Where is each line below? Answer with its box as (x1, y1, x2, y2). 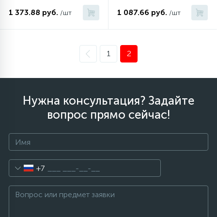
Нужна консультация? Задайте (23, 93, 194, 108)
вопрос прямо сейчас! (46, 108, 170, 122)
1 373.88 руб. (9, 8, 58, 17)
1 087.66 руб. (117, 8, 167, 17)
